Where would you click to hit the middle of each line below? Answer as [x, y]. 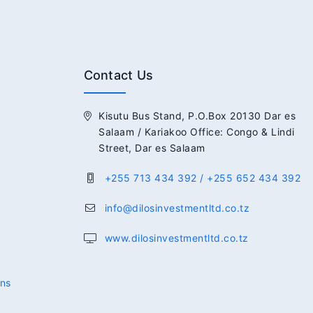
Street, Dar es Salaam [152, 147]
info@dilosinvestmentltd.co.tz [177, 208]
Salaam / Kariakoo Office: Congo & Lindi [197, 131]
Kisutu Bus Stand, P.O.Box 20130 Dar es [197, 115]
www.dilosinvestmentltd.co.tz [176, 238]
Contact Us [118, 75]
